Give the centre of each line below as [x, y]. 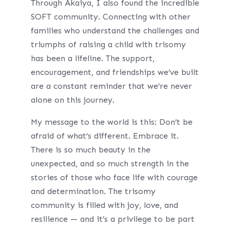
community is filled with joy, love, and [104, 205]
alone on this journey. [72, 100]
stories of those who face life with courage [114, 177]
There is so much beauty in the [90, 150]
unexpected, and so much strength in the [110, 164]
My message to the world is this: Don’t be [111, 122]
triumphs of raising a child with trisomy [108, 44]
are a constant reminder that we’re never [111, 86]
